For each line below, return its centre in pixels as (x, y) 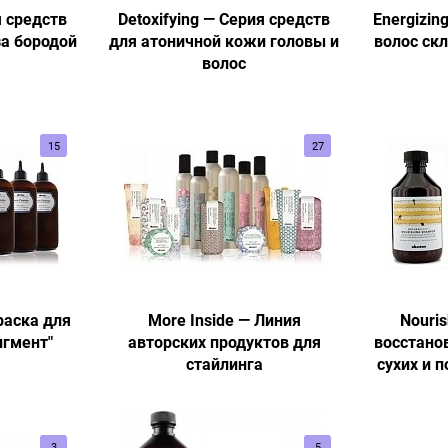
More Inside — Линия (224, 320)
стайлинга (224, 364)
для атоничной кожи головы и (224, 41)
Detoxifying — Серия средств (224, 19)
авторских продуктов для (224, 342)
